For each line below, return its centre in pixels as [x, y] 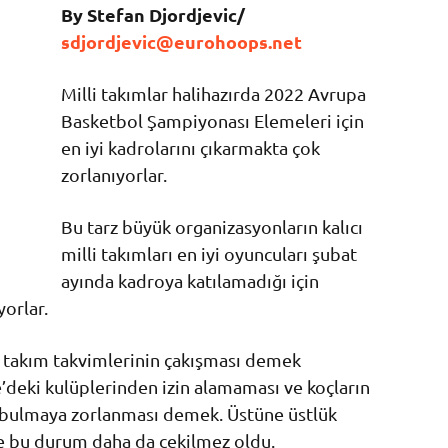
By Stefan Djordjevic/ [152, 15]
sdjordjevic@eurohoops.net [181, 42]
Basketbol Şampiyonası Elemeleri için [212, 121]
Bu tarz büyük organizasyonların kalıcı [211, 227]
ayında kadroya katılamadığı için [189, 281]
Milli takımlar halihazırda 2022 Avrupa [213, 94]
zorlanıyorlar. [113, 175]
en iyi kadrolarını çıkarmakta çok [190, 148]
